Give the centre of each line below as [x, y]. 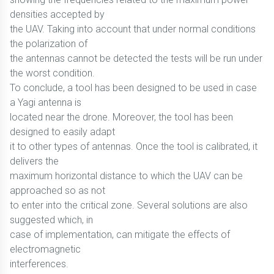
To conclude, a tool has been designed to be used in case [133, 88]
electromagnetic [45, 249]
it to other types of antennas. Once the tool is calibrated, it [134, 146]
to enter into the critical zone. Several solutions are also [129, 205]
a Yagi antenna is [46, 102]
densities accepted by [57, 14]
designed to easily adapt [62, 132]
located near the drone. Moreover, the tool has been [121, 117]
